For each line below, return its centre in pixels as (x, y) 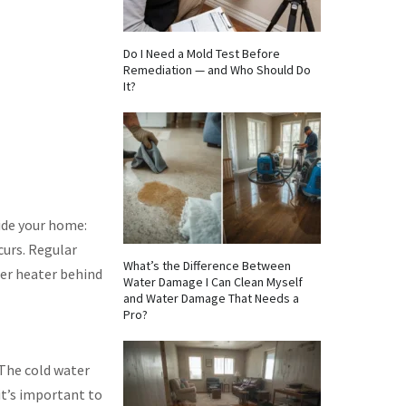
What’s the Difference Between (207, 266)
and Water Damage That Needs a (211, 298)
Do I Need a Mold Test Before (202, 53)
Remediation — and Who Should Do (217, 70)
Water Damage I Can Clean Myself (213, 282)
